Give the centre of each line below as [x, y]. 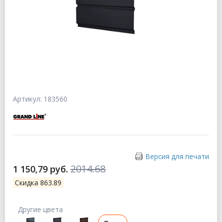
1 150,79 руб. [42, 169]
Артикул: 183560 [40, 99]
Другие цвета [40, 210]
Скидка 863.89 [38, 183]
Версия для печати [177, 157]
